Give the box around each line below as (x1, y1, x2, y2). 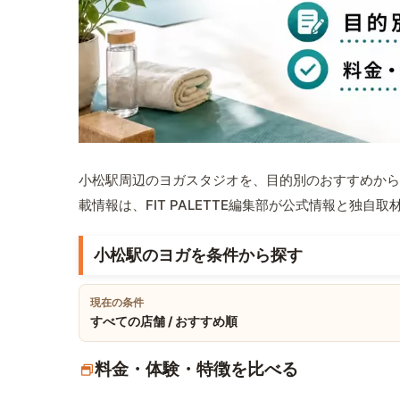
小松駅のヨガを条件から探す (94, 246, 303, 265)
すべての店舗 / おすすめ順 (90, 313, 237, 329)
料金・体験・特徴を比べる (95, 359, 298, 380)
